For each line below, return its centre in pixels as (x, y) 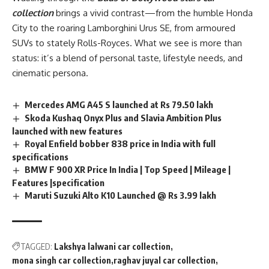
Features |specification (58, 182)
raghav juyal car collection (165, 260)
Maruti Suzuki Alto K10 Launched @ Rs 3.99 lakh (121, 195)
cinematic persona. (50, 73)
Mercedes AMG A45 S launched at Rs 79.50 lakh (119, 105)
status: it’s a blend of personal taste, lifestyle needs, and (127, 58)
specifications (40, 156)
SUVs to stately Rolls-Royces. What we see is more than (127, 43)
